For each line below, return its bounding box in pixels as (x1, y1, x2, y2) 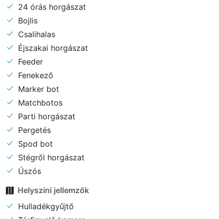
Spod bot (16, 138, 53, 149)
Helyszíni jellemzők (18, 185, 89, 196)
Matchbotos (16, 97, 63, 108)
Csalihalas (16, 29, 55, 39)
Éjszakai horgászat (16, 43, 88, 53)
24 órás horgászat (16, 1, 86, 12)
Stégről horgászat (16, 152, 85, 162)
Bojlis (16, 15, 38, 25)
